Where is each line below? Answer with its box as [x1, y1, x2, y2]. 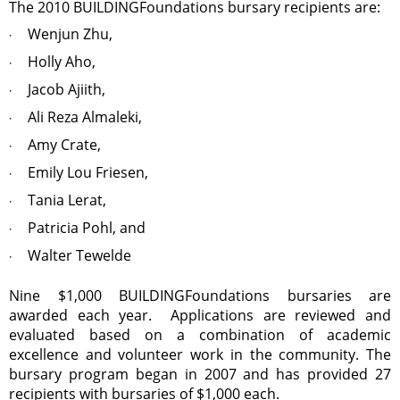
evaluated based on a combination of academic [9, 324, 391, 345]
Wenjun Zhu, [28, 23, 112, 44]
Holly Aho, [28, 51, 96, 71]
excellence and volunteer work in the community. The [9, 344, 391, 364]
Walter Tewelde [28, 245, 131, 265]
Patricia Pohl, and [28, 217, 146, 237]
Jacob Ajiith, [28, 79, 105, 99]
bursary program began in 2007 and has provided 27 [9, 363, 391, 384]
